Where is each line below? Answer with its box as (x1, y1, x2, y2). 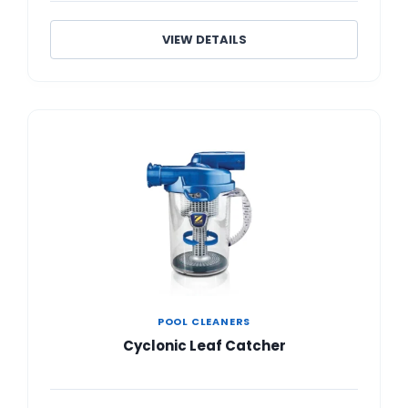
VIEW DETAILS (161, 30, 247, 48)
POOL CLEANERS (157, 313, 251, 329)
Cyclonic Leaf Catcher (122, 335, 286, 355)
